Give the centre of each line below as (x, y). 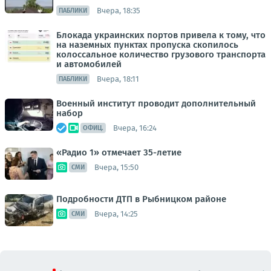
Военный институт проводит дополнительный (156, 103)
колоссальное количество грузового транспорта (161, 54)
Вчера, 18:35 (119, 10)
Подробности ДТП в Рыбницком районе (141, 199)
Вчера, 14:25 (116, 214)
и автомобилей (89, 64)
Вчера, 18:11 (118, 79)
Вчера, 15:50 (116, 167)
